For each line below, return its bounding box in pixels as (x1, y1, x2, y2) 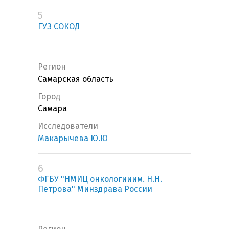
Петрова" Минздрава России (38, 184, 152, 194)
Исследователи (38, 121, 98, 131)
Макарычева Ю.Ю (38, 133, 108, 144)
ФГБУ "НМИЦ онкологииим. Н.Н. (38, 174, 162, 185)
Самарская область (38, 74, 113, 84)
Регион (38, 62, 66, 72)
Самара (38, 104, 67, 114)
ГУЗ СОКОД (38, 21, 80, 32)
